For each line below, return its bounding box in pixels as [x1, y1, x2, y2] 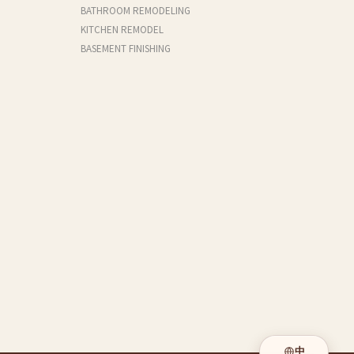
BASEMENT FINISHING [81, 42, 171, 56]
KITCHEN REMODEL [81, 23, 164, 37]
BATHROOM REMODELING [81, 4, 190, 18]
